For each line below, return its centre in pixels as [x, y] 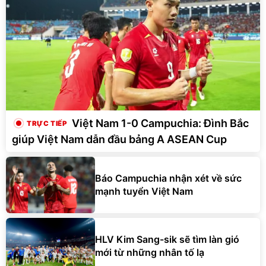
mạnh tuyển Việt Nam [144, 191]
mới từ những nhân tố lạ [150, 253]
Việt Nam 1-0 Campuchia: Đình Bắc [160, 123]
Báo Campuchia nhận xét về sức [168, 178]
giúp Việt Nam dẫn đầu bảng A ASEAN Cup [119, 139]
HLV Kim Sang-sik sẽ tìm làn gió [167, 240]
